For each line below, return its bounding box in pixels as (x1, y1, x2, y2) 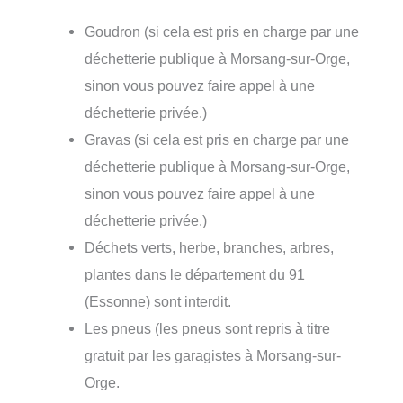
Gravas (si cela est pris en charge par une (85, 130, 350, 148)
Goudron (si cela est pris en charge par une (85, 22, 360, 40)
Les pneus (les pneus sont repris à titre (85, 319, 331, 336)
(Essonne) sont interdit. (85, 292, 232, 309)
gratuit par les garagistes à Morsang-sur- (85, 346, 342, 363)
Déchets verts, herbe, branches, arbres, (85, 238, 335, 255)
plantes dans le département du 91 (85, 265, 306, 282)
